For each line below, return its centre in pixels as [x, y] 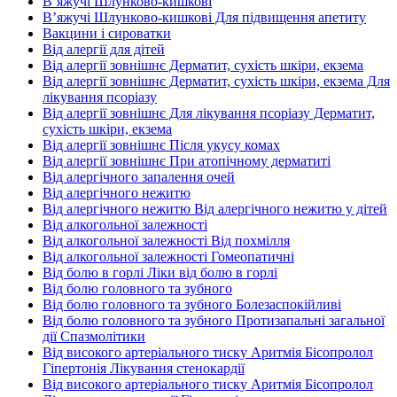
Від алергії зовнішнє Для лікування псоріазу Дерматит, [209, 113]
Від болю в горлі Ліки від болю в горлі [160, 272]
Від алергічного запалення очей [139, 177]
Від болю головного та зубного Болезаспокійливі [192, 304]
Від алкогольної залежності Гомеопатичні [168, 257]
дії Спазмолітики [94, 336]
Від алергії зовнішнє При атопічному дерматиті [187, 161]
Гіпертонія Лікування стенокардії [144, 368]
